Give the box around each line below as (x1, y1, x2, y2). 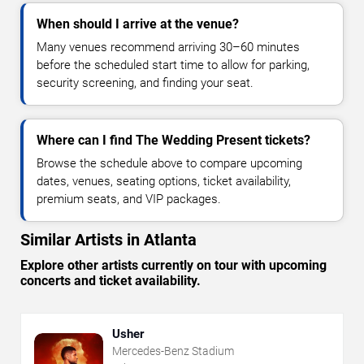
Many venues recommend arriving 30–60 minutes (37, 40, 300, 55)
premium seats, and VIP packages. (37, 192, 221, 207)
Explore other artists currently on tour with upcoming (20, 258, 327, 274)
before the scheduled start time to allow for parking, (37, 58, 310, 73)
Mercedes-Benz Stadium (112, 344, 234, 358)
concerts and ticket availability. (20, 273, 201, 289)
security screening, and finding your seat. (37, 76, 253, 91)
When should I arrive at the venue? (37, 16, 239, 32)
